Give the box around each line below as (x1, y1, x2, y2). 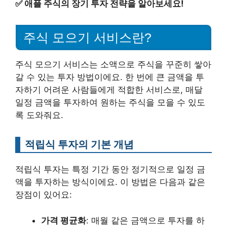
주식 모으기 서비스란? (23, 30, 152, 45)
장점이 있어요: (15, 190, 72, 200)
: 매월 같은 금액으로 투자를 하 (86, 215, 205, 225)
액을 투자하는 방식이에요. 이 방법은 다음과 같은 (15, 177, 205, 187)
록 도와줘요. (15, 110, 63, 121)
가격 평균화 (41, 215, 86, 225)
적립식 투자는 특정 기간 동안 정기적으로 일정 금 (15, 164, 205, 175)
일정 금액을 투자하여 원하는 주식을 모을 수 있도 (15, 97, 205, 108)
